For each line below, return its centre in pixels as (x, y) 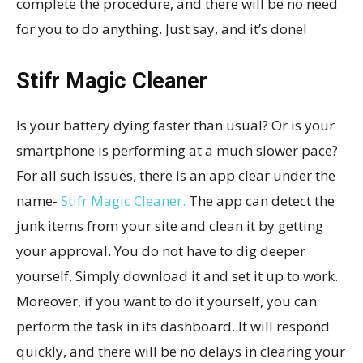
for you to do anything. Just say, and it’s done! (161, 29)
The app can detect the (260, 201)
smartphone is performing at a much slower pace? (177, 150)
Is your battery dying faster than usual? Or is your (175, 125)
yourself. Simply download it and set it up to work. (177, 276)
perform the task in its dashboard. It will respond (173, 326)
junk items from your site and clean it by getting (170, 226)
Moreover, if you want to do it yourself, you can (167, 301)
